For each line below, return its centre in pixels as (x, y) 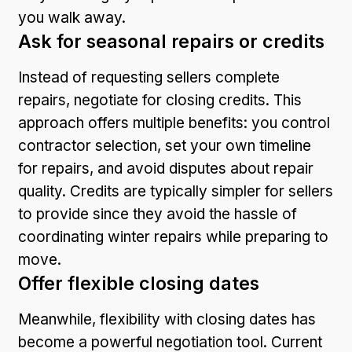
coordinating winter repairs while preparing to (173, 236)
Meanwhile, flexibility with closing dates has (167, 319)
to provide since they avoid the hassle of (158, 214)
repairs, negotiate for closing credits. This (160, 100)
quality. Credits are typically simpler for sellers (176, 191)
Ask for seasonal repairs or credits (171, 41)
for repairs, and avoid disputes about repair (166, 168)
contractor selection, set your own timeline (165, 145)
